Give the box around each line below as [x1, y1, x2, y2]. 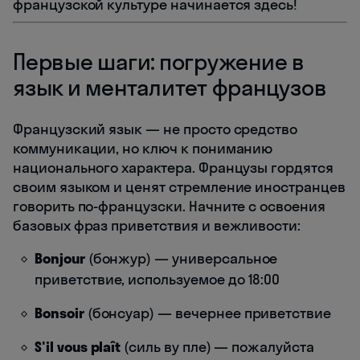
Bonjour [35, 249, 85, 268]
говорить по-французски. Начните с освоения [13, 197, 325, 216]
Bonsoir [35, 304, 84, 323]
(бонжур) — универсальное [84, 249, 278, 268]
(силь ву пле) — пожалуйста [121, 337, 314, 357]
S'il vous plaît [35, 337, 121, 357]
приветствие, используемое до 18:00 [35, 270, 280, 289]
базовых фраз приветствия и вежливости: [13, 216, 301, 235]
